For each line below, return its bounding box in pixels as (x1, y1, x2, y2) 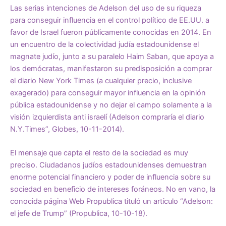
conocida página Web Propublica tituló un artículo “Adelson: (10, 196, 213, 206)
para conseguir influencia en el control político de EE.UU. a (10, 15, 209, 25)
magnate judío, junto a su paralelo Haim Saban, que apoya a (10, 51, 214, 61)
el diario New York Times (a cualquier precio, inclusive (10, 76, 192, 85)
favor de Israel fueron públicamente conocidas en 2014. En (10, 27, 211, 37)
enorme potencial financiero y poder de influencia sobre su (10, 172, 210, 182)
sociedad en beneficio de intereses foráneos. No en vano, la (10, 184, 215, 194)
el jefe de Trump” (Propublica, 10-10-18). (10, 208, 147, 218)
